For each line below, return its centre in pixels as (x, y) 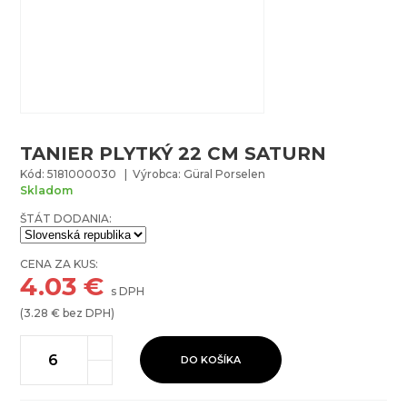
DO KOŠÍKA (211, 360)
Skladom (47, 190)
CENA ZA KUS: (60, 263)
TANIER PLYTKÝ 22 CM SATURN (174, 153)
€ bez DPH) (82, 313)
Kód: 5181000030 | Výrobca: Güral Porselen (143, 174)
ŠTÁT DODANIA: (66, 218)
